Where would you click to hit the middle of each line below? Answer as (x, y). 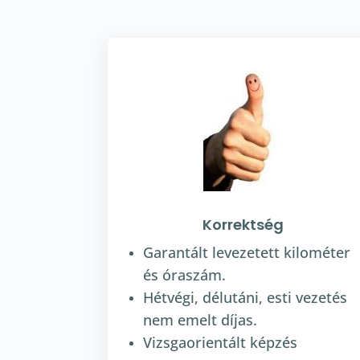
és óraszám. (185, 275)
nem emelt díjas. (200, 320)
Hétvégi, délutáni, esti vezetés (245, 298)
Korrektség (243, 225)
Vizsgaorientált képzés (221, 343)
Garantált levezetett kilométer (247, 253)
